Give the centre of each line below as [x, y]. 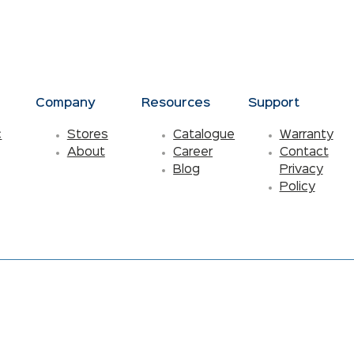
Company [65, 104]
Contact [304, 153]
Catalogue [204, 136]
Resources [176, 104]
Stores [87, 136]
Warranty [306, 136]
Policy [297, 188]
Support [273, 104]
